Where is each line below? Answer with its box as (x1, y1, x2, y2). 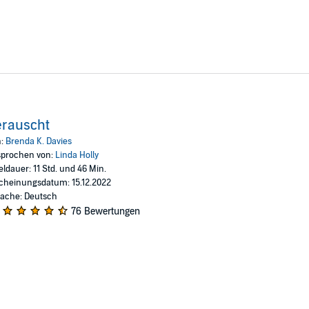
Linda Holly (54, 149, 99, 161)
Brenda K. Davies (5, 135, 72, 147)
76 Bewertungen (70, 205, 140, 217)
